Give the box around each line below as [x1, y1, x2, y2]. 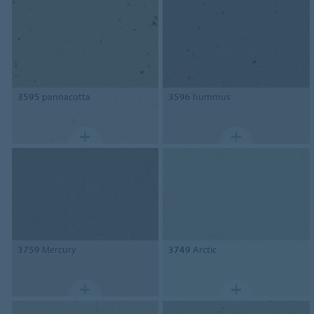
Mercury [39, 243, 76, 256]
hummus [191, 90, 231, 103]
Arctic [191, 243, 217, 256]
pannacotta [39, 90, 90, 103]
